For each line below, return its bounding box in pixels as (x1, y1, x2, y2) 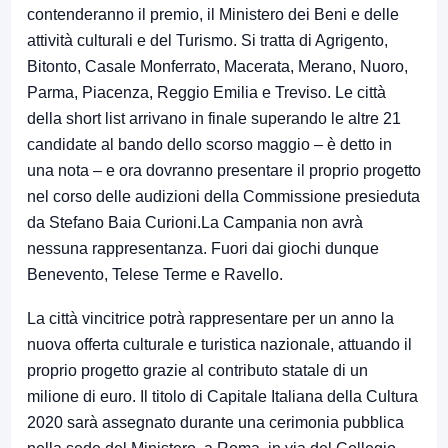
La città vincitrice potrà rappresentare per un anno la (27, 310, 394, 328)
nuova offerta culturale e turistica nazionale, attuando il (27, 336, 412, 354)
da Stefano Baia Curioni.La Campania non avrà (27, 214, 363, 232)
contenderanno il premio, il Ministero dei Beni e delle (27, 6, 399, 24)
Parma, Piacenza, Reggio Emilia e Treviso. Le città (27, 84, 386, 102)
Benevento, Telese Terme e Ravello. (27, 266, 283, 284)
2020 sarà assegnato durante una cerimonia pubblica (27, 414, 404, 432)
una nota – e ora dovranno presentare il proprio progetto (27, 162, 421, 180)
